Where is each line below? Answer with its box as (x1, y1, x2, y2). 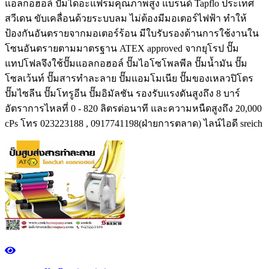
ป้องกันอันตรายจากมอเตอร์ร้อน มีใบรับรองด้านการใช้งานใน (5, 28, 259, 39)
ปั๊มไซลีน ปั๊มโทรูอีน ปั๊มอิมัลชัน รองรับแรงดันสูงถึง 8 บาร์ (5, 88, 240, 99)
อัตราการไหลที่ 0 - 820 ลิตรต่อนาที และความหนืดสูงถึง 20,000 (5, 103, 262, 114)
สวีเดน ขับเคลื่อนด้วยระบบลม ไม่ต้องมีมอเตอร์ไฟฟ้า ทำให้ (5, 13, 247, 24)
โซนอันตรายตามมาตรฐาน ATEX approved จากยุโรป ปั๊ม (5, 43, 239, 54)
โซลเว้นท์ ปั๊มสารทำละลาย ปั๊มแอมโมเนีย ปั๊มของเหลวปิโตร (5, 73, 253, 84)
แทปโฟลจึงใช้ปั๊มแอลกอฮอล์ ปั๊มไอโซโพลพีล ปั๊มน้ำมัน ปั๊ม (5, 58, 247, 69)
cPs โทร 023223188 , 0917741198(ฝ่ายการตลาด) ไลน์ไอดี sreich (5, 118, 262, 129)
